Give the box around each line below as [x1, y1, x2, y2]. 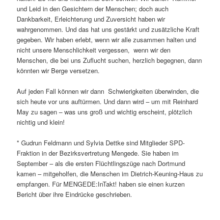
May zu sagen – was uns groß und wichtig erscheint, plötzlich [17, 107, 192, 116]
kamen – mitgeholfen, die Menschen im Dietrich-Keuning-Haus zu [17, 169, 203, 179]
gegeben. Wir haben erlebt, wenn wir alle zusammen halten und [17, 34, 196, 44]
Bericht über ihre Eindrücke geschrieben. [17, 190, 133, 199]
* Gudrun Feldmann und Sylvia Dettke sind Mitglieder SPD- [17, 138, 185, 148]
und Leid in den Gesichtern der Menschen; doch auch [17, 3, 169, 13]
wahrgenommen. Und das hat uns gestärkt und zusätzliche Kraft [17, 24, 200, 34]
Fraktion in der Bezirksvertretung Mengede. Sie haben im [17, 148, 179, 158]
